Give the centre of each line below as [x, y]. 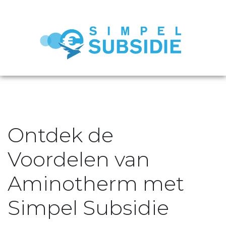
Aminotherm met [96, 183]
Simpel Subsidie [88, 208]
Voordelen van [79, 159]
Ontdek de [61, 135]
